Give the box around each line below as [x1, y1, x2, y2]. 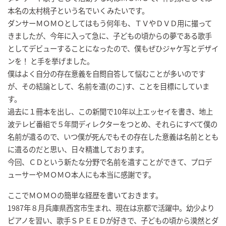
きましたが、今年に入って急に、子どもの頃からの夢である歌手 [8, 30, 212, 41]
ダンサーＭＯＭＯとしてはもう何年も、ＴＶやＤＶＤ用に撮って [8, 17, 212, 28]
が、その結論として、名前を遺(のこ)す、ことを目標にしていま [8, 80, 209, 91]
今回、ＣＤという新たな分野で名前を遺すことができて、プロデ [8, 156, 212, 167]
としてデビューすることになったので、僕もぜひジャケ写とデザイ [8, 42, 218, 53]
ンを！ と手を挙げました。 [8, 55, 94, 66]
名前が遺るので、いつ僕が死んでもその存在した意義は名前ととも [8, 131, 218, 142]
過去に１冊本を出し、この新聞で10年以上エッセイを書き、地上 [8, 105, 213, 117]
